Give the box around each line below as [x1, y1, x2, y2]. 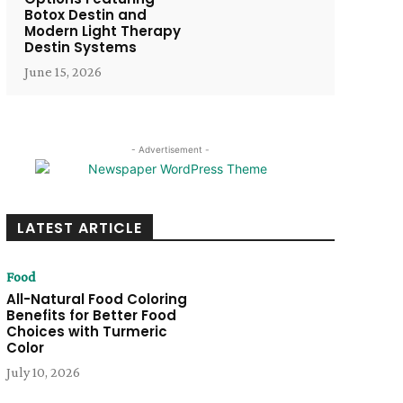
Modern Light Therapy [23, 22, 181, 40]
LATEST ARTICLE [16, 218, 142, 238]
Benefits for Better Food [5, 306, 176, 325]
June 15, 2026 [23, 64, 102, 79]
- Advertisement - [130, 144, 210, 155]
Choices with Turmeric [5, 322, 167, 341]
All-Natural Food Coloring [5, 290, 187, 309]
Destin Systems [23, 38, 137, 57]
